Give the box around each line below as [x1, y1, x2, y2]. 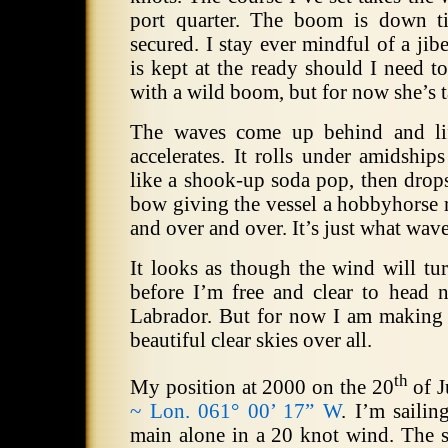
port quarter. [130, 8, 240, 32]
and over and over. [130, 216, 287, 240]
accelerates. [130, 144, 225, 168]
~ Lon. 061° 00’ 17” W [130, 398, 341, 423]
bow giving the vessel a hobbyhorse [130, 192, 439, 216]
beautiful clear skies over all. [130, 328, 372, 352]
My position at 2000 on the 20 [130, 374, 394, 399]
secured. [130, 32, 199, 56]
